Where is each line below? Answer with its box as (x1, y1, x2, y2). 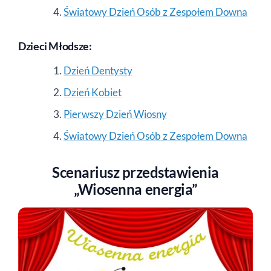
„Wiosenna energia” (74, 180, 197, 198)
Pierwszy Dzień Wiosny (64, 107, 167, 120)
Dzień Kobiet (64, 85, 122, 99)
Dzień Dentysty (64, 64, 132, 77)
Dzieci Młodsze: (18, 39, 92, 53)
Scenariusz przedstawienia (52, 163, 219, 181)
